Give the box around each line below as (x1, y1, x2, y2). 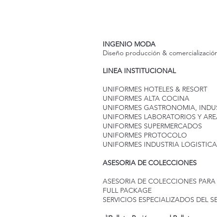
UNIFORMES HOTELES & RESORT (103, 84, 207, 93)
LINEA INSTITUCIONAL (103, 66, 176, 75)
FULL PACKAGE (103, 186, 152, 195)
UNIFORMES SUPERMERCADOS (103, 121, 202, 130)
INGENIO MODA (103, 39, 155, 48)
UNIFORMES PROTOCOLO (103, 130, 187, 139)
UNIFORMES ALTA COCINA (103, 93, 189, 103)
